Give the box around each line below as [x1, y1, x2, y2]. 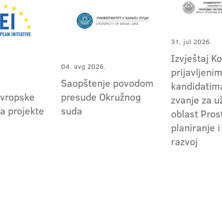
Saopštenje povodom [61, 76, 154, 90]
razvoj [171, 134, 198, 148]
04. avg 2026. [61, 61, 106, 72]
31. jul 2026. [171, 36, 212, 47]
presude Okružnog [61, 90, 141, 104]
